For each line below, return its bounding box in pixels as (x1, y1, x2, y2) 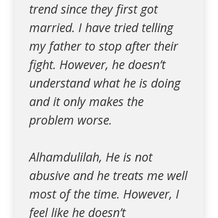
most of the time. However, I (29, 185, 179, 202)
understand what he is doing (29, 74, 181, 91)
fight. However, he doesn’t (29, 56, 165, 73)
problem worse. (29, 111, 112, 128)
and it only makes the (29, 93, 144, 109)
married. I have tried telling (29, 19, 173, 36)
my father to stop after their (29, 37, 178, 54)
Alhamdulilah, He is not (29, 148, 152, 165)
